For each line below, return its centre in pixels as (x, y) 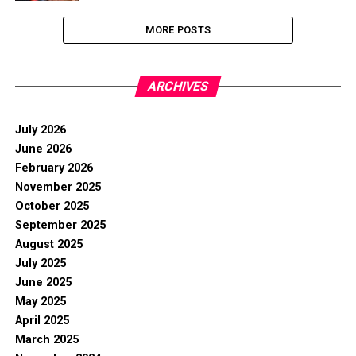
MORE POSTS (178, 30)
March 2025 (46, 340)
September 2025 (60, 225)
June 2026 (43, 149)
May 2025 (40, 302)
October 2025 (52, 206)
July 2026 (40, 130)
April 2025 (42, 321)
